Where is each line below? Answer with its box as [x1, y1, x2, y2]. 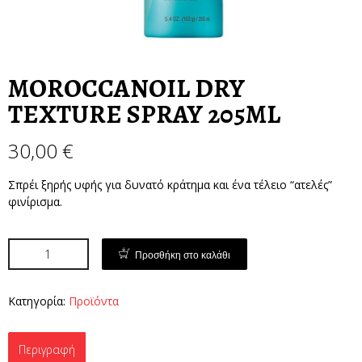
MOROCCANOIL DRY [8, 70, 245, 106]
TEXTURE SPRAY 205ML [8, 96, 280, 132]
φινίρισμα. [8, 194, 62, 209]
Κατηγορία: [8, 293, 69, 309]
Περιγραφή [19, 342, 75, 357]
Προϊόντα [69, 293, 119, 309]
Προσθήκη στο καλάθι [135, 250, 230, 261]
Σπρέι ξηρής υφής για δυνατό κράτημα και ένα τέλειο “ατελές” [8, 177, 332, 192]
